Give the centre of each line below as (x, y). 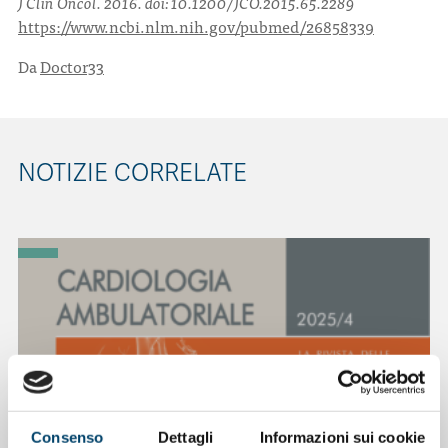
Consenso (67, 437)
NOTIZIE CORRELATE (132, 173)
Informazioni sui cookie (342, 437)
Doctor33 (72, 66)
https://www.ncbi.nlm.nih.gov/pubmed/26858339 (196, 26)
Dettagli (185, 437)
